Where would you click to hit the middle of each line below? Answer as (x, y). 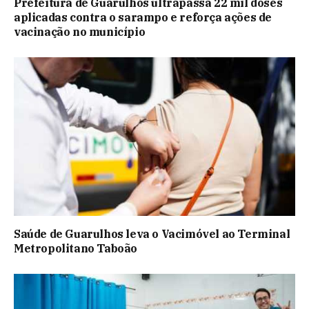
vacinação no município (80, 32)
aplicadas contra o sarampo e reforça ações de (143, 18)
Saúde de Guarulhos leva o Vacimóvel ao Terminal (152, 233)
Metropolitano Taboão (76, 248)
